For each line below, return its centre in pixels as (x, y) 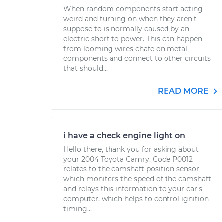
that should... (85, 68)
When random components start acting (133, 9)
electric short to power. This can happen (133, 39)
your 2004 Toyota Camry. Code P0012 (128, 159)
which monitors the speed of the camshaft (137, 179)
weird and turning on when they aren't (130, 19)
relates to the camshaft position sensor (131, 169)
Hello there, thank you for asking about (131, 149)
